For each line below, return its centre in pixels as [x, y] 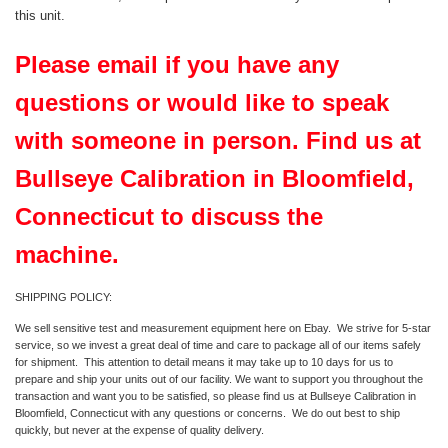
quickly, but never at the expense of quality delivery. [139, 429]
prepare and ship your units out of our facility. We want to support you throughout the [219, 378]
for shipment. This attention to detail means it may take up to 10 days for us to [204, 361]
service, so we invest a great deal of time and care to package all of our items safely [218, 344]
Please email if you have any [177, 65]
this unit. [40, 16]
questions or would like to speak [202, 103]
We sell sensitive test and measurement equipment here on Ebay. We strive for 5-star [223, 327]
